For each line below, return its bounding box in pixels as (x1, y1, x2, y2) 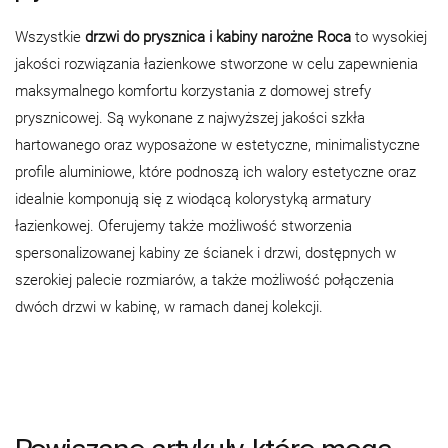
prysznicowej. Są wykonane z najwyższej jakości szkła (15, 108, 365, 127)
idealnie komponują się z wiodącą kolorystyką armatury (15, 189, 371, 208)
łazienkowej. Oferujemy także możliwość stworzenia (15, 216, 352, 235)
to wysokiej (355, 27, 427, 46)
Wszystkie (15, 27, 85, 46)
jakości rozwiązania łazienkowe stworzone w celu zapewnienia (15, 54, 418, 73)
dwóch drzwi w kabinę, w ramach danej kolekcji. (15, 297, 323, 316)
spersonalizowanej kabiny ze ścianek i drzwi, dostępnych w (15, 243, 396, 262)
